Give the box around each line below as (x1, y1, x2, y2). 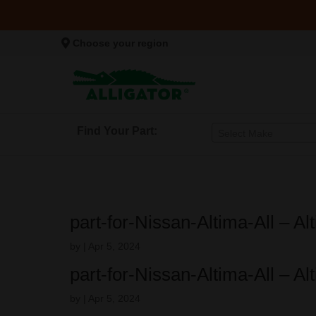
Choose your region (73, 37, 169, 49)
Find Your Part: (77, 125, 157, 137)
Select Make (218, 128, 273, 139)
